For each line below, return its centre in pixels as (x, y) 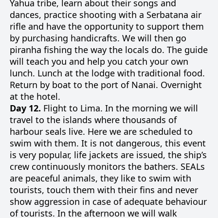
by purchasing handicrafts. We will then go (98, 38)
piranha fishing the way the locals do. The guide (109, 50)
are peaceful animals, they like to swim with (100, 178)
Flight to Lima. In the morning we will (119, 108)
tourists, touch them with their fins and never (104, 190)
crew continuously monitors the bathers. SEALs (107, 166)
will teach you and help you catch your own (99, 61)
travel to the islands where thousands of (93, 120)
